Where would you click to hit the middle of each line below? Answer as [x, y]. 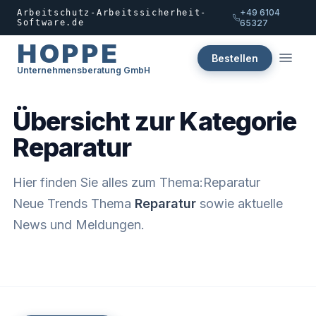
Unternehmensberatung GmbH [84, 70]
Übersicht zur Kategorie [155, 121]
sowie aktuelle [239, 203]
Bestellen [235, 58]
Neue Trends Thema [74, 203]
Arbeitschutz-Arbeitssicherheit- [112, 13]
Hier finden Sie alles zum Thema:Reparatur [136, 182]
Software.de [51, 23]
